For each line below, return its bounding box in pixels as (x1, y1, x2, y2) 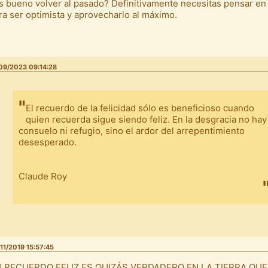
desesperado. (19, 136, 77, 148)
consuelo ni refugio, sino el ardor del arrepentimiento (19, 125, 245, 137)
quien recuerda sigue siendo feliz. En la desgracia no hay (26, 114, 267, 126)
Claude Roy (19, 170, 67, 182)
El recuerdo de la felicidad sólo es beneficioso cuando (26, 102, 254, 114)
